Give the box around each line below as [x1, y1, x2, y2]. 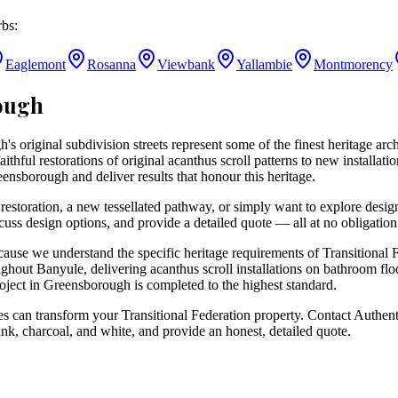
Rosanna [87, 57, 136, 73]
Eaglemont [5, 57, 66, 73]
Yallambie [236, 57, 292, 73]
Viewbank [157, 57, 215, 73]
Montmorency [314, 57, 393, 73]
